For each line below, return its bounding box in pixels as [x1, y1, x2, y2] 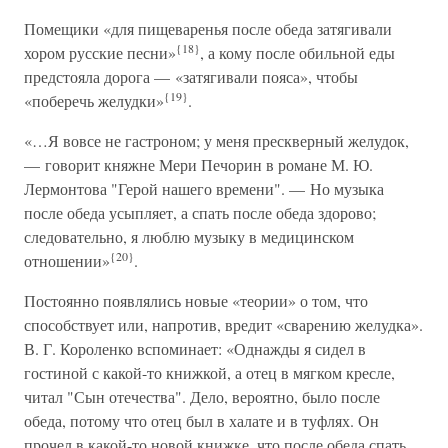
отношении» [24, 250, 110, 271]
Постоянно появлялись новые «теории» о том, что [24, 290, 368, 311]
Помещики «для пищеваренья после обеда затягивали [24, 18, 392, 39]
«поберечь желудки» [24, 90, 164, 111]
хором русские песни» [24, 42, 176, 63]
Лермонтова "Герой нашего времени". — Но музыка [24, 178, 384, 199]
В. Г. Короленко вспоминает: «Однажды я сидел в [24, 338, 366, 359]
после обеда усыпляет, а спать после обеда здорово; [24, 202, 376, 223]
